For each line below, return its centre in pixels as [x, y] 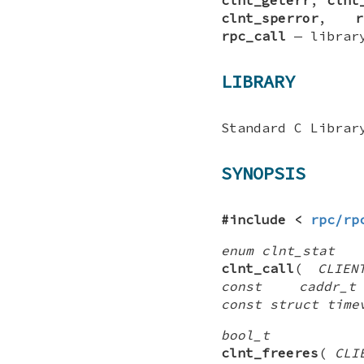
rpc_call [253, 35]
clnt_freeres [270, 352]
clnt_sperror [270, 17]
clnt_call [258, 268]
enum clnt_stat [278, 250]
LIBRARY [258, 82]
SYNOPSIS [263, 173]
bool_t [245, 334]
